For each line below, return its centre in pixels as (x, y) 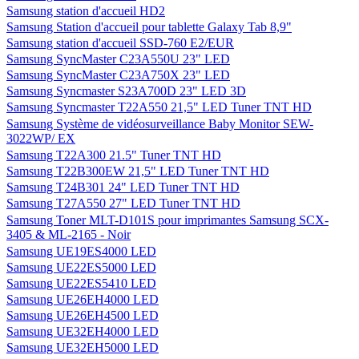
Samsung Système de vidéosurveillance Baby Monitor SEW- (160, 124)
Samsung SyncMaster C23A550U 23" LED (118, 59)
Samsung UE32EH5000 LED (83, 347)
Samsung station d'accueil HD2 (86, 11)
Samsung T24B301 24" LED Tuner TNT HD (123, 187)
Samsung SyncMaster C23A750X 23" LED (118, 75)
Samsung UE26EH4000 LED (83, 299)
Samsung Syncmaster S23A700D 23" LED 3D (126, 91)
